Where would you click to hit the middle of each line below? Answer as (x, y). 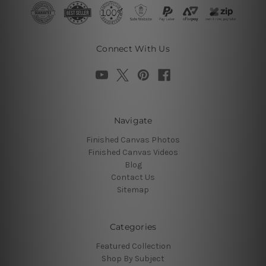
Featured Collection (133, 246)
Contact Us (133, 177)
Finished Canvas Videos (133, 152)
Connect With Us (133, 48)
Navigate (133, 120)
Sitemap (133, 189)
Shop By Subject (133, 258)
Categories (133, 227)
